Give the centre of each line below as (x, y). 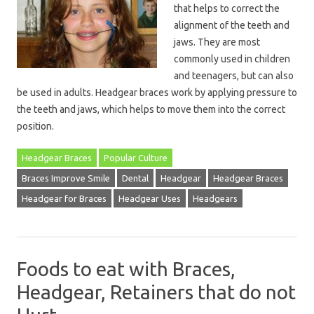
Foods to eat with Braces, (126, 269)
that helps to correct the (227, 8)
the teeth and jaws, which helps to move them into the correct (151, 109)
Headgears (215, 198)
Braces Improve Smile (66, 178)
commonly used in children (232, 59)
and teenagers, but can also (234, 76)
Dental (135, 178)
